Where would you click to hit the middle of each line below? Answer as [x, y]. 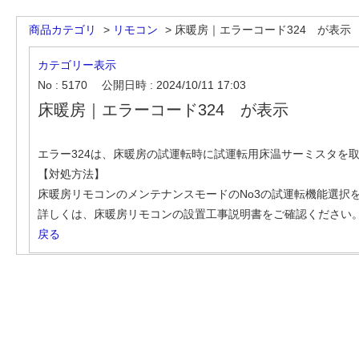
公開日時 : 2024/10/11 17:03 [174, 85]
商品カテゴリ [63, 30]
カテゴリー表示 [77, 65]
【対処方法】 [71, 174]
